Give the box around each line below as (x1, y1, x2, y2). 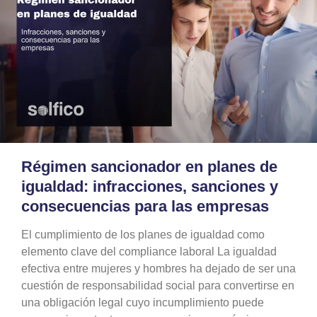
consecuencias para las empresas (21, 197, 269, 215)
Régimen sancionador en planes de (21, 157, 277, 175)
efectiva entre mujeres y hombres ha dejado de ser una (21, 262, 296, 275)
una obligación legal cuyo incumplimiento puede (21, 296, 264, 309)
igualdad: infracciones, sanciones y (21, 177, 278, 195)
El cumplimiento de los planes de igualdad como (21, 228, 265, 241)
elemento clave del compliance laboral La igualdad (21, 245, 277, 258)
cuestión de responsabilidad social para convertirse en (21, 279, 294, 292)
